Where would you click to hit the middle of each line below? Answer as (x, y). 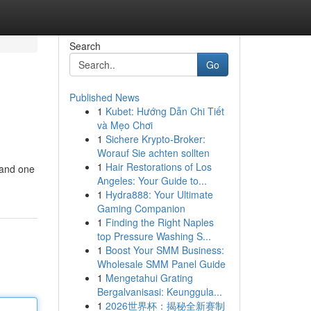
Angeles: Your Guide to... (152, 180)
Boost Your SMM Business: (165, 250)
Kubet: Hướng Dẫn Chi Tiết (165, 111)
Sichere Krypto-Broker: (155, 139)
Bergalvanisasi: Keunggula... (159, 292)
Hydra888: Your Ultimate (159, 194)
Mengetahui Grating (149, 278)
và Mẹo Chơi (125, 125)
